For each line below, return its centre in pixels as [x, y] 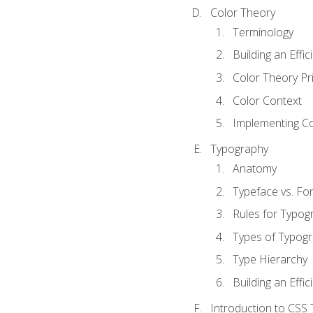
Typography [239, 148]
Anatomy [254, 169]
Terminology [263, 32]
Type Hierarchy [270, 260]
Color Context [267, 100]
